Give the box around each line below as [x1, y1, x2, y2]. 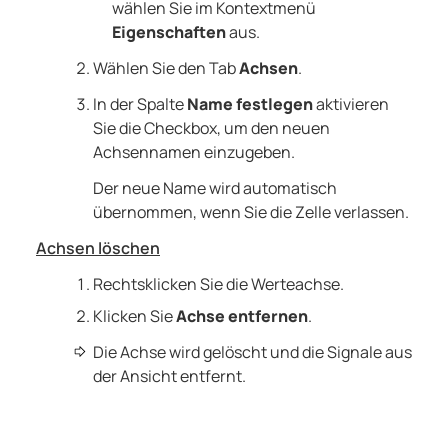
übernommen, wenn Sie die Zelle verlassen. [92, 201, 409, 224]
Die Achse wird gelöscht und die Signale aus [92, 341, 412, 364]
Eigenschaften [111, 21, 226, 44]
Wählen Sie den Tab [92, 57, 239, 80]
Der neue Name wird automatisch [92, 177, 337, 200]
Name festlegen [186, 93, 313, 116]
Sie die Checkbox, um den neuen [92, 117, 330, 140]
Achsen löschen [36, 237, 160, 260]
